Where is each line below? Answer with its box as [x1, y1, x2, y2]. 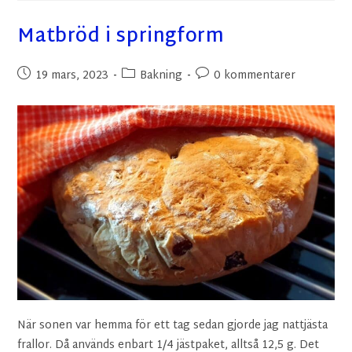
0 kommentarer [214, 66, 296, 86]
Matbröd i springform [17, 20, 225, 55]
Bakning [140, 66, 183, 86]
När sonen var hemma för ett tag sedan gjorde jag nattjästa [17, 316, 328, 336]
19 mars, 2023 [35, 66, 109, 86]
